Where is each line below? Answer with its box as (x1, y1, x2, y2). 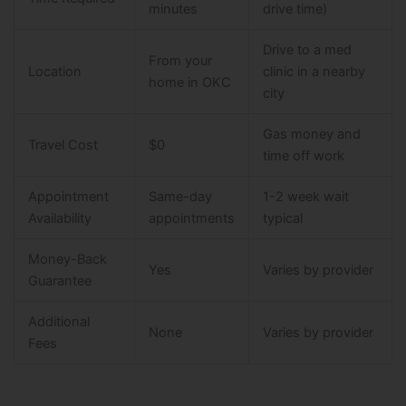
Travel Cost (27, 137, 98, 154)
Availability (27, 210, 92, 227)
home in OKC (148, 74, 231, 92)
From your (148, 53, 212, 70)
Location (27, 63, 82, 81)
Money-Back (27, 251, 107, 268)
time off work (262, 148, 344, 165)
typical (262, 210, 303, 227)
